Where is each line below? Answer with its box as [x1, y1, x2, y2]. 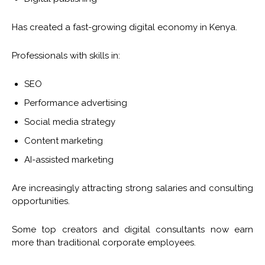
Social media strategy [24, 117, 115, 128]
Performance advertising [24, 98, 127, 109]
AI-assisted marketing [24, 154, 114, 166]
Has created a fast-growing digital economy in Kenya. [12, 22, 237, 33]
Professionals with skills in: [12, 50, 120, 62]
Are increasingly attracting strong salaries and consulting [12, 183, 253, 194]
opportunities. [12, 196, 70, 207]
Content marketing [24, 135, 103, 147]
